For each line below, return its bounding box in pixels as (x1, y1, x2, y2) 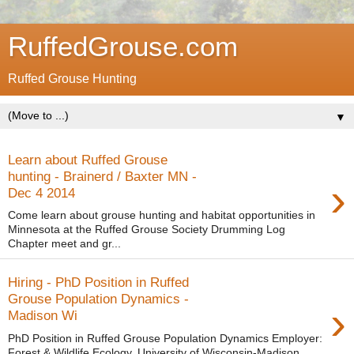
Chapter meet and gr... (8, 237, 121, 250)
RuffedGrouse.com (8, 32, 238, 62)
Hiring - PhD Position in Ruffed (8, 273, 189, 290)
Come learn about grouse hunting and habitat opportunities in (8, 209, 315, 222)
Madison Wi (8, 307, 77, 323)
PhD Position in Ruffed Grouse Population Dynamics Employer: (8, 331, 322, 345)
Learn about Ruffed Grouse (8, 151, 168, 168)
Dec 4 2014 (8, 184, 75, 201)
